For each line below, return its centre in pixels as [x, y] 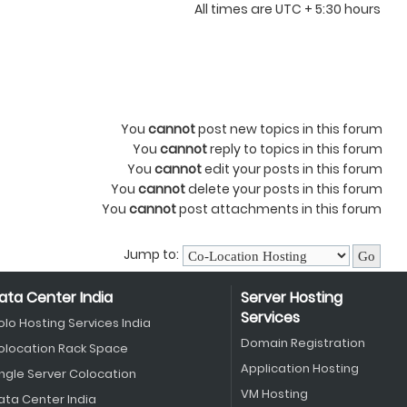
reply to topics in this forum [295, 149]
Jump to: [151, 254]
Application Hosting [299, 368]
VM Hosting [274, 394]
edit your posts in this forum [292, 169]
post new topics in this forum [289, 129]
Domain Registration [303, 343]
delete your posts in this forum [284, 189]
